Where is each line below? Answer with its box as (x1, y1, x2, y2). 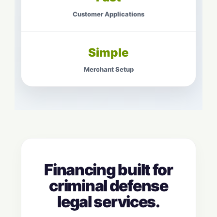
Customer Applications (73, 10, 144, 18)
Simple (88, 46, 129, 60)
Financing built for (44, 160, 173, 180)
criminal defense (49, 176, 168, 196)
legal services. (57, 192, 160, 212)
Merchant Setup (83, 65, 134, 74)
